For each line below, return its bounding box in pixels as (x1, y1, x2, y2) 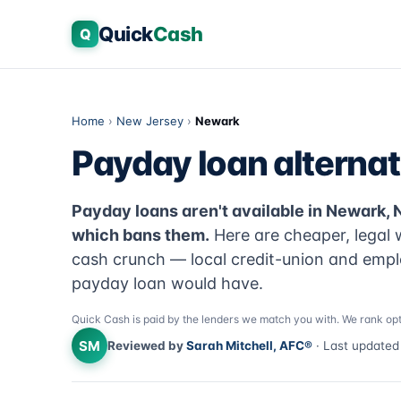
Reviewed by (107, 338, 186, 353)
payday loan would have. (72, 274, 263, 293)
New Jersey (116, 114, 183, 128)
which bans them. (72, 226, 209, 244)
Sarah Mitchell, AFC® (186, 338, 312, 353)
